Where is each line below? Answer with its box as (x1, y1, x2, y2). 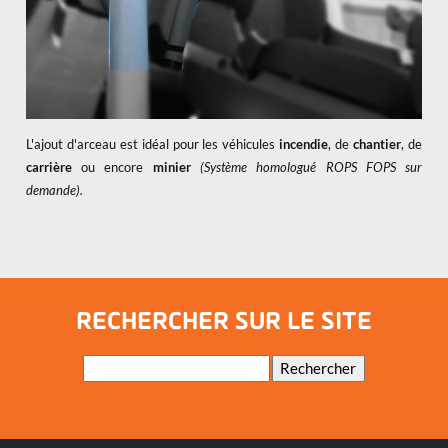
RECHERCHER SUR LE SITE (76, 309, 372, 335)
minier (152, 159, 191, 176)
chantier (353, 136, 402, 153)
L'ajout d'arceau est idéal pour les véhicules (25, 136, 280, 153)
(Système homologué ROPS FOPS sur (200, 159, 423, 176)
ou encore (71, 159, 153, 176)
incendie (279, 136, 329, 153)
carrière (25, 159, 72, 176)
